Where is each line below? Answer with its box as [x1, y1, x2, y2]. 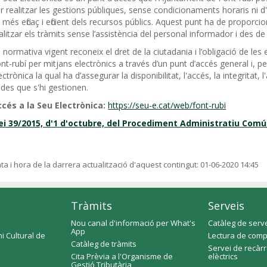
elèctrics [208, 251, 238, 262]
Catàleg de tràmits [71, 238, 136, 249]
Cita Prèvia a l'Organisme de [71, 251, 173, 262]
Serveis [208, 198, 244, 213]
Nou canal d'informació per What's [71, 218, 195, 228]
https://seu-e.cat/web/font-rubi [108, 100, 226, 111]
